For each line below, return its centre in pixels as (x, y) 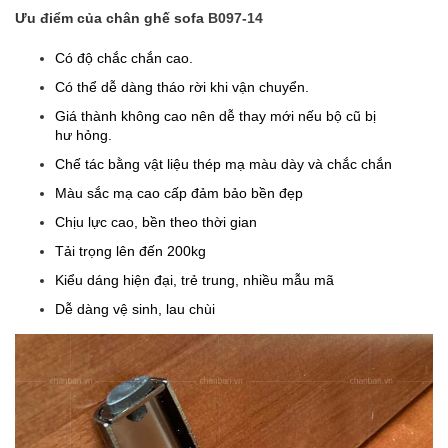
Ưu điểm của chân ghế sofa (111, 17)
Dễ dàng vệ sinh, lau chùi (135, 308)
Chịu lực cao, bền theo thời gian (156, 221)
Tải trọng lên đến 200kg (130, 250)
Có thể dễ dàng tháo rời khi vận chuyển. (182, 86)
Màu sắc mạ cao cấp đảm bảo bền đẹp (179, 192)
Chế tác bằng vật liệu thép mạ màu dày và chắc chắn (223, 163)
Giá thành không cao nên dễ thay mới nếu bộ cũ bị (215, 115)
